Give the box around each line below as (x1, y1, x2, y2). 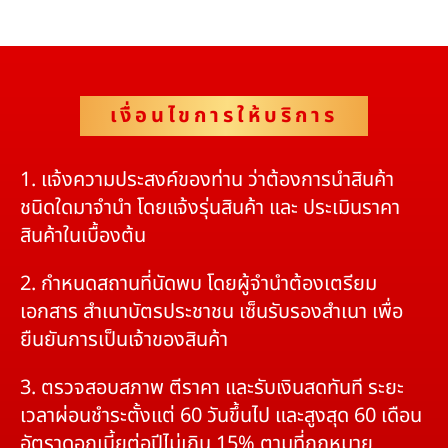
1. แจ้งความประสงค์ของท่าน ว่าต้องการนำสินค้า (20, 165, 394, 196)
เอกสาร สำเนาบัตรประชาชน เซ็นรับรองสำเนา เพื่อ (20, 297, 403, 328)
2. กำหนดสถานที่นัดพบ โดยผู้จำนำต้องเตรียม (20, 269, 377, 300)
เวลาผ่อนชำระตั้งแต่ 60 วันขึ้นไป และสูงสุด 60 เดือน (20, 401, 422, 432)
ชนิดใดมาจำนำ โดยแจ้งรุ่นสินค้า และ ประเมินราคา (20, 193, 400, 224)
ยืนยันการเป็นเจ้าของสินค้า (20, 325, 228, 356)
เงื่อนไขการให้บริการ (110, 101, 338, 132)
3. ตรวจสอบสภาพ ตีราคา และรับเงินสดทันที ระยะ (20, 373, 404, 404)
